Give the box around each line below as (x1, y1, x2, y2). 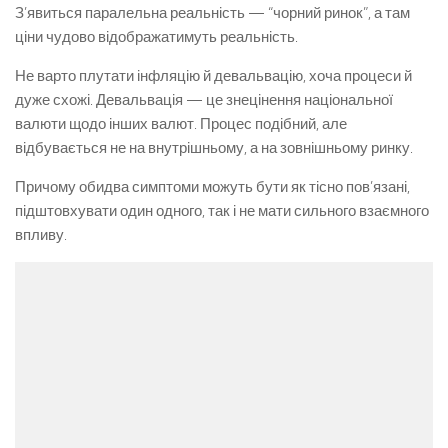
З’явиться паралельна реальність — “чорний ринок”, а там (15, 4, 410, 22)
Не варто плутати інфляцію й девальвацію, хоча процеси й (15, 67, 412, 85)
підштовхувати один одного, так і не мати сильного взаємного (15, 202, 429, 220)
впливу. (15, 226, 67, 244)
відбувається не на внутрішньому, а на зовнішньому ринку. (15, 139, 413, 157)
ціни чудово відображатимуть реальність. (15, 28, 298, 46)
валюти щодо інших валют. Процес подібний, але (15, 115, 347, 133)
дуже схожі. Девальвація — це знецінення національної (15, 91, 393, 109)
